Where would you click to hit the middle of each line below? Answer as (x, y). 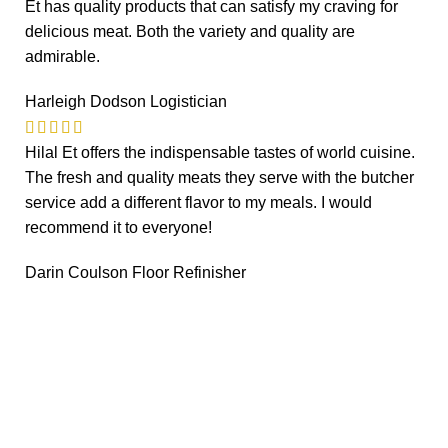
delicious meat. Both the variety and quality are (190, 31)
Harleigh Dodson (87, 101)
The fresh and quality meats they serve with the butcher (219, 177)
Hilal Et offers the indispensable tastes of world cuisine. (220, 152)
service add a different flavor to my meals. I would (198, 202)
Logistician (188, 101)
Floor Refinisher (189, 272)
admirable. (62, 56)
